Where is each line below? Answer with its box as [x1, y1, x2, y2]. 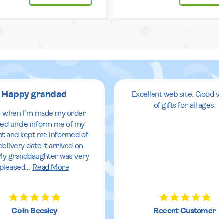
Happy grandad [1, 90, 67, 100]
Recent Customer [153, 207, 216, 215]
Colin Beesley [11, 207, 57, 215]
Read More [32, 163, 69, 172]
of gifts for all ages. [153, 101, 216, 109]
